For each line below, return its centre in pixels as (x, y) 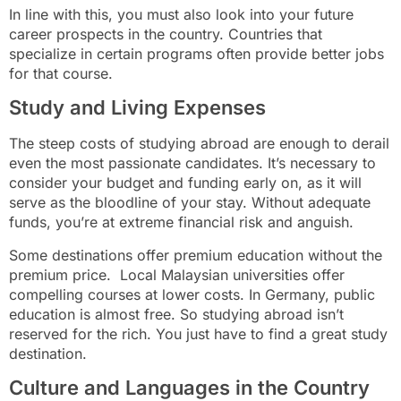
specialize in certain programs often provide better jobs (196, 54)
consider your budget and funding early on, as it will (185, 183)
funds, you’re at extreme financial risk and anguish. (181, 222)
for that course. (61, 74)
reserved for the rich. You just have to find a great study (198, 333)
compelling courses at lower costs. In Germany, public (192, 294)
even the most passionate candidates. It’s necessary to (192, 163)
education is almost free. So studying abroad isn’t (176, 314)
